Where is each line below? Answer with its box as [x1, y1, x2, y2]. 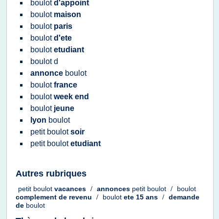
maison [54, 10, 81, 19]
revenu [69, 193, 94, 201]
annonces [97, 185, 132, 193]
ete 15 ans [124, 193, 160, 201]
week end [54, 92, 89, 101]
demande [169, 193, 199, 201]
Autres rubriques [16, 169, 87, 178]
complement [16, 193, 59, 201]
